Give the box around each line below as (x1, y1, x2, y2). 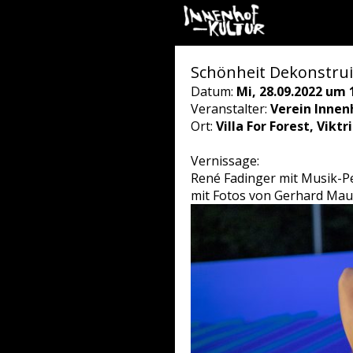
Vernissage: (191, 152, 259, 169)
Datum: (191, 83, 236, 100)
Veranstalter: (191, 100, 270, 117)
